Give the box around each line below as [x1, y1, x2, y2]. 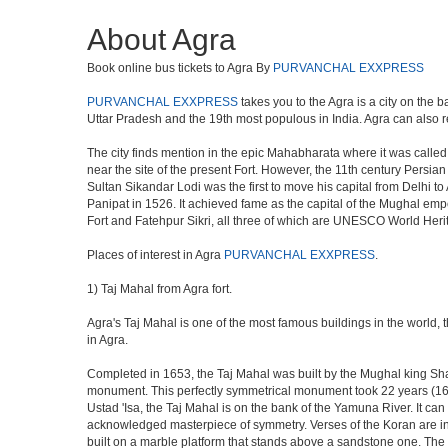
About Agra [87, 23, 236, 56]
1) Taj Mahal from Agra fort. [87, 282, 232, 296]
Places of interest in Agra [87, 248, 224, 262]
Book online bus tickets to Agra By [87, 61, 273, 75]
